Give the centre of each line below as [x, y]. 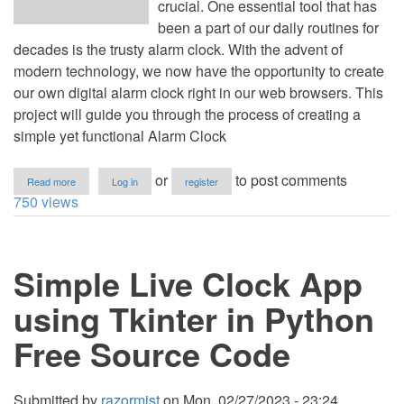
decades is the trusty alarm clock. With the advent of [178, 49]
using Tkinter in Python [194, 318]
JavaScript [99, 299]
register [202, 181]
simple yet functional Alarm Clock [120, 136]
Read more [51, 181]
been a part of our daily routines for [268, 28]
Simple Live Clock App [188, 283]
